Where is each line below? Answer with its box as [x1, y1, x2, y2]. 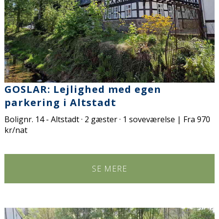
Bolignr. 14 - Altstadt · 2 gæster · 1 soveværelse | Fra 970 [4, 113, 211, 125]
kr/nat [4, 124, 28, 135]
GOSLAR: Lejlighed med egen [4, 82, 162, 96]
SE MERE [92, 163, 127, 174]
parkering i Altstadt [4, 95, 117, 109]
